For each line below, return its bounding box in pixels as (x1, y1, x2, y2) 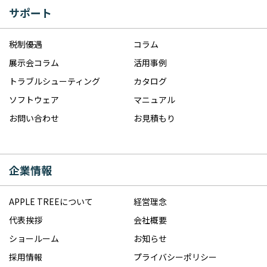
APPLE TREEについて (9, 195, 93, 207)
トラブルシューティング (9, 74, 100, 87)
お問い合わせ (9, 111, 59, 124)
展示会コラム (9, 56, 59, 69)
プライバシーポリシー (133, 250, 217, 263)
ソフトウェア (9, 93, 59, 105)
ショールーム (9, 232, 59, 244)
